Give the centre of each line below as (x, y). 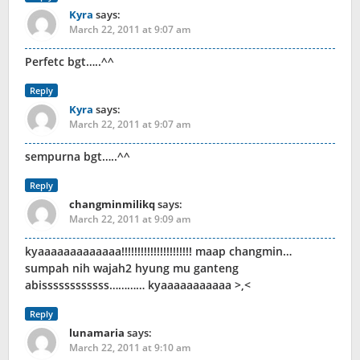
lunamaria (97, 333)
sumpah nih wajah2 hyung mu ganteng (132, 268)
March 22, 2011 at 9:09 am (130, 219)
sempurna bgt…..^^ (78, 157)
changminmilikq (112, 205)
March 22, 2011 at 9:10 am (130, 348)
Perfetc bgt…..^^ (70, 62)
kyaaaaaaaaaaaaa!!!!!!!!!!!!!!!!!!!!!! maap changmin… (158, 252)
